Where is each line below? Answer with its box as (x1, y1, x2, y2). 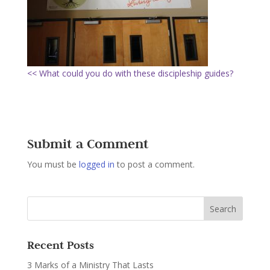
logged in (78, 159, 115, 170)
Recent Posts (27, 238, 94, 252)
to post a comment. (114, 159, 195, 170)
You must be (27, 159, 79, 170)
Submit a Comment (27, 135, 149, 152)
